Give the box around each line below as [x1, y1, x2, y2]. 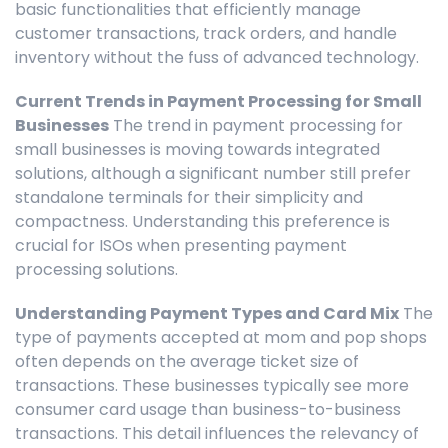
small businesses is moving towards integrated [15, 138, 380, 162]
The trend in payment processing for [109, 114, 403, 138]
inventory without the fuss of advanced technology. [15, 46, 419, 70]
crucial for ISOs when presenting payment [15, 234, 347, 258]
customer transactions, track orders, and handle [15, 22, 397, 46]
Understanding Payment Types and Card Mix [15, 302, 399, 326]
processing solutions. [15, 258, 178, 282]
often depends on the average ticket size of [15, 350, 359, 374]
